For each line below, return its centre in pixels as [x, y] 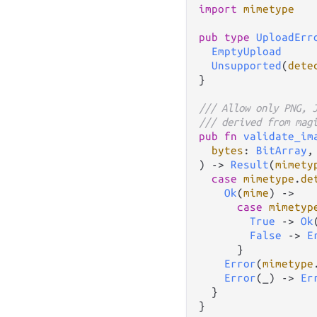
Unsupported [247, 65]
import [218, 8]
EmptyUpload [247, 51]
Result [250, 164]
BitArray [282, 150]
